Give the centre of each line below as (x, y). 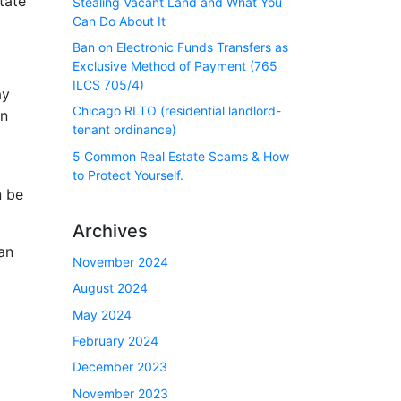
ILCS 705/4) (108, 84)
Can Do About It (119, 21)
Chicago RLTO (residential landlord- (177, 111)
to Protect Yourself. (128, 175)
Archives (110, 230)
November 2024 (120, 261)
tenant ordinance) (124, 130)
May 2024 (102, 314)
